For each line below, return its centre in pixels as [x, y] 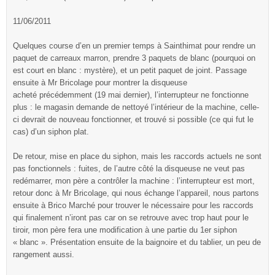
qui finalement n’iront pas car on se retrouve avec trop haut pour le [131, 218]
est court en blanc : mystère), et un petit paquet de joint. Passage [130, 70]
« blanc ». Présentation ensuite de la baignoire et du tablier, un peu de [137, 242]
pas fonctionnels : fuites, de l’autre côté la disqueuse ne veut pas [129, 168]
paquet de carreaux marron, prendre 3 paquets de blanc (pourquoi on [134, 58]
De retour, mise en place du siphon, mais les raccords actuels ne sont [137, 156]
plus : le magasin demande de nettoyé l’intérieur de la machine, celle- [136, 107]
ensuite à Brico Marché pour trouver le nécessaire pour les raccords [133, 205]
